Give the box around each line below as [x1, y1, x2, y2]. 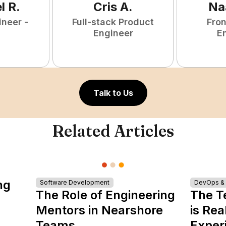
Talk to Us [93, 88, 133, 98]
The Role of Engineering [35, 188, 175, 202]
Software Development [39, 179, 109, 186]
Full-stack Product [72, 17, 154, 27]
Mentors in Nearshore [35, 203, 163, 217]
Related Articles [52, 121, 174, 141]
